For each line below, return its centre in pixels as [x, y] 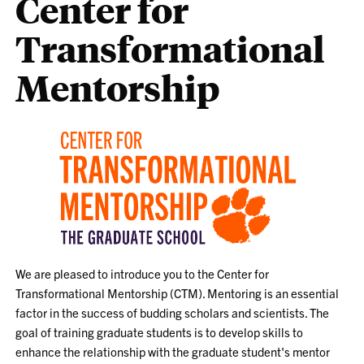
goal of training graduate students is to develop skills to [160, 331]
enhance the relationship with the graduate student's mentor [173, 351]
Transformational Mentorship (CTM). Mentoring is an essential [178, 292]
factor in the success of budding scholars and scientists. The [173, 312]
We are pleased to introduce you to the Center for [143, 273]
